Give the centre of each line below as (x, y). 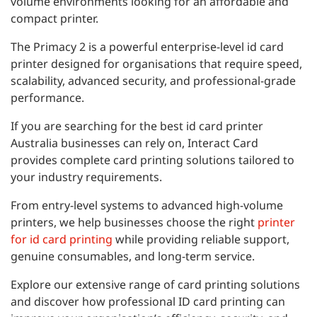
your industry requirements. (86, 177)
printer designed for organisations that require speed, (156, 63)
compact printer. (54, 18)
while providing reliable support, (201, 239)
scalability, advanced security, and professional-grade (153, 80)
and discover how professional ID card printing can (148, 301)
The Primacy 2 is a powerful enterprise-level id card (147, 46)
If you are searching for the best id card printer (137, 126)
